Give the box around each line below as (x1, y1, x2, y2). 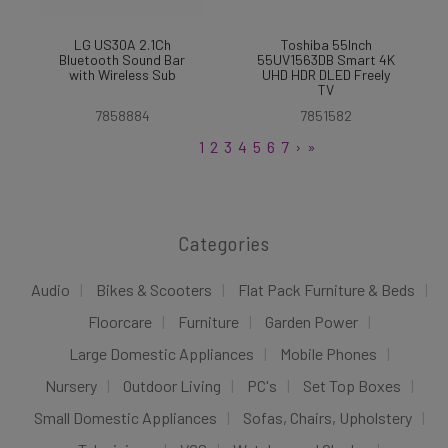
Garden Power (264, 312, 358, 331)
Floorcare (87, 312, 152, 331)
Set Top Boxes (302, 376, 401, 395)
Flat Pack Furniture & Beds (237, 280, 415, 299)
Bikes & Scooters (95, 280, 212, 299)
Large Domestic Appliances (68, 344, 254, 363)
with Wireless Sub (68, 66, 176, 83)
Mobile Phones (279, 344, 377, 363)
